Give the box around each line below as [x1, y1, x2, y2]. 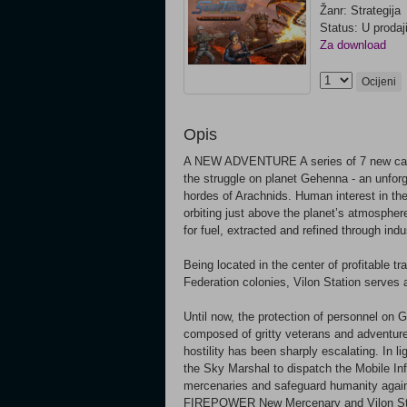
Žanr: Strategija [320, 4, 401, 17]
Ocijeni [362, 75, 396, 88]
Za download [320, 38, 386, 52]
